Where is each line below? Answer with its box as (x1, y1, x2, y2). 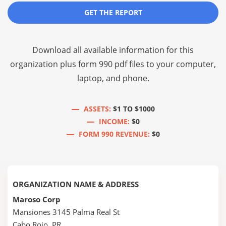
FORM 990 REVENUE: (78, 129, 150, 139)
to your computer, (144, 59, 216, 70)
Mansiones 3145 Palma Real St (13, 207, 120, 217)
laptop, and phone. (77, 73, 149, 84)
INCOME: (98, 117, 130, 126)
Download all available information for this (32, 44, 194, 55)
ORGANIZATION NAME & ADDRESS (13, 179, 139, 189)
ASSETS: (83, 104, 111, 114)
